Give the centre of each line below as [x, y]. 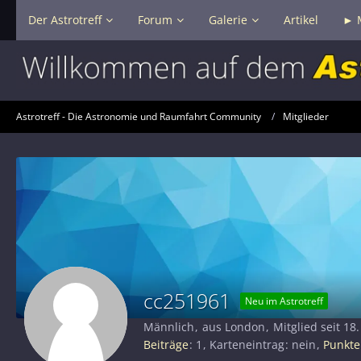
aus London [234, 327]
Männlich [169, 327]
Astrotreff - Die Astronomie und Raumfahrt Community [139, 117]
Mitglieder [306, 117]
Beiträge [166, 344]
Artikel [301, 20]
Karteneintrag [247, 344]
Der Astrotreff [65, 20]
